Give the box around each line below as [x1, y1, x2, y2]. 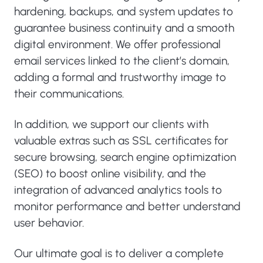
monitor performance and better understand [14, 200, 241, 213]
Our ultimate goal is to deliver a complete [14, 247, 224, 260]
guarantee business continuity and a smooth [14, 21, 234, 35]
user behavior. [14, 216, 84, 230]
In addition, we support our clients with [14, 117, 208, 131]
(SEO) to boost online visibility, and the [14, 167, 206, 180]
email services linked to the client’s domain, [14, 54, 230, 68]
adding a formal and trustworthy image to [14, 70, 226, 84]
